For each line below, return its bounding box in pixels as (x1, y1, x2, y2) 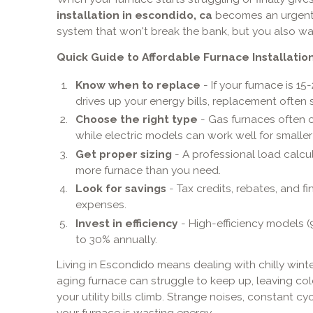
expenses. (75, 198, 127, 212)
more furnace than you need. (75, 163, 221, 177)
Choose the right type (75, 112, 198, 126)
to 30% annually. (75, 232, 158, 246)
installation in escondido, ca (56, 8, 212, 22)
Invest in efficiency (75, 216, 179, 230)
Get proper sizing (75, 147, 173, 161)
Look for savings (75, 182, 167, 196)
